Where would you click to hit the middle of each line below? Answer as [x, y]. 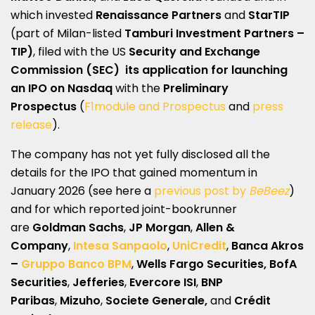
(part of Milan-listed [67, 33]
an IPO [29, 88]
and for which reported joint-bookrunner [124, 209]
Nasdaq [90, 88]
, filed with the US [81, 51]
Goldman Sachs [77, 227]
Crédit [251, 300]
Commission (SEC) [65, 70]
